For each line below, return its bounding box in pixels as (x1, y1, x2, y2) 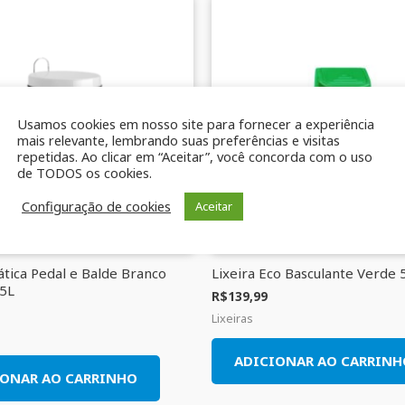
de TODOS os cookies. (17, 163, 152, 182)
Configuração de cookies (22, 197, 171, 215)
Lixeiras (212, 309, 253, 326)
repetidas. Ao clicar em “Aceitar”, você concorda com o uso (17, 146, 372, 165)
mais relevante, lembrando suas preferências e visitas (17, 130, 340, 149)
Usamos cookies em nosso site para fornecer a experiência (17, 114, 374, 133)
